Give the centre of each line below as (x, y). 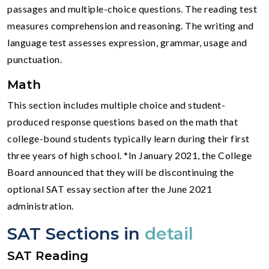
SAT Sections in (76, 233)
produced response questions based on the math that (122, 121)
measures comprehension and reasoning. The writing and (131, 25)
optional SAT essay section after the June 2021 (110, 189)
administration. (41, 205)
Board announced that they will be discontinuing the (121, 172)
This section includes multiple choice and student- (116, 104)
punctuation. (35, 59)
